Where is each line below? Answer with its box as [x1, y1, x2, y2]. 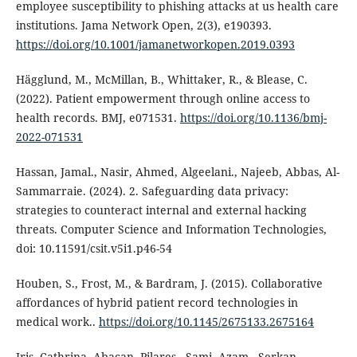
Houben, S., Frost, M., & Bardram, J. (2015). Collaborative [15, 275, 323, 291]
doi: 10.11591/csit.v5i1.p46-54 [15, 240, 172, 256]
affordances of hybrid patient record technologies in [15, 294, 298, 310]
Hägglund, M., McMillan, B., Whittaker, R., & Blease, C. [15, 71, 308, 87]
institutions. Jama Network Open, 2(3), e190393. [15, 17, 272, 33]
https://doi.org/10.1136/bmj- [179, 109, 327, 125]
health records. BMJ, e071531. [15, 109, 180, 125]
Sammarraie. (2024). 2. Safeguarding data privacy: [15, 182, 288, 198]
